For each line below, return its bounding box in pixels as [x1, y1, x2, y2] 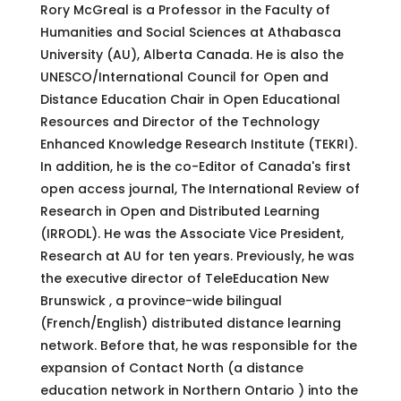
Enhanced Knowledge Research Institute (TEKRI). [39, 134, 361, 153]
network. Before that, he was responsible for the [39, 336, 357, 354]
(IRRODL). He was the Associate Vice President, [39, 224, 344, 243]
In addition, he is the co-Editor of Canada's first [39, 157, 351, 175]
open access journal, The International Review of [39, 179, 360, 198]
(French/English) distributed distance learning [39, 313, 341, 332]
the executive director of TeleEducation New [39, 269, 329, 287]
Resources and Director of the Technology [39, 112, 320, 131]
